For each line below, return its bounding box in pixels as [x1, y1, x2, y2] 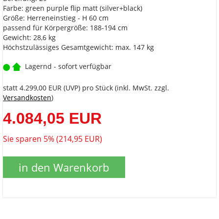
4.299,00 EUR [20, 83, 62, 93]
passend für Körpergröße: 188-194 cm [3, 23, 128, 33]
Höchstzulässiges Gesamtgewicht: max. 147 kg [3, 43, 154, 52]
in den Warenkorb [19, 160, 109, 175]
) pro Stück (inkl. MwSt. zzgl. [78, 83, 169, 93]
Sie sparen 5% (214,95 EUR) [3, 133, 102, 145]
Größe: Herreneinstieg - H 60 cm [3, 13, 109, 23]
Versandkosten [3, 93, 51, 103]
